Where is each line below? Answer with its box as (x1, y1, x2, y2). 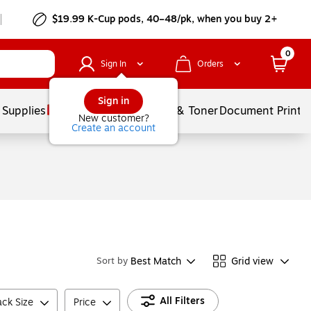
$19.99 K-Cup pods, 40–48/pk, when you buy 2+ (52, 12, 278, 26)
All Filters (160, 294, 205, 308)
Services (112, 103, 156, 119)
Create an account (72, 121, 155, 135)
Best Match (131, 253, 181, 269)
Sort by (96, 254, 128, 268)
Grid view (231, 253, 274, 269)
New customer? (78, 111, 149, 126)
